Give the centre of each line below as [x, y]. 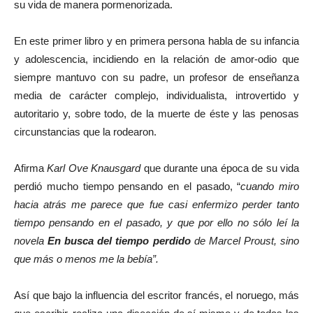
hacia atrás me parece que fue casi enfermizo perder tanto [156, 205]
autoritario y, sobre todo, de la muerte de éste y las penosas [156, 114]
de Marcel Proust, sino [245, 241]
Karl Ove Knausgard [94, 168]
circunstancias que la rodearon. [85, 132]
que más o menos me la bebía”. [86, 259]
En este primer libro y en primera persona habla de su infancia [156, 41]
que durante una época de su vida [221, 168]
